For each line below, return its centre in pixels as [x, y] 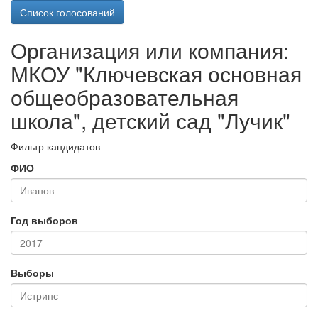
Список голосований [67, 12]
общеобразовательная [125, 97]
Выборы [32, 273]
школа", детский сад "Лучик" [150, 120]
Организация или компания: [150, 50]
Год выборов [44, 220]
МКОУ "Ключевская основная [156, 73]
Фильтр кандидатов [55, 146]
